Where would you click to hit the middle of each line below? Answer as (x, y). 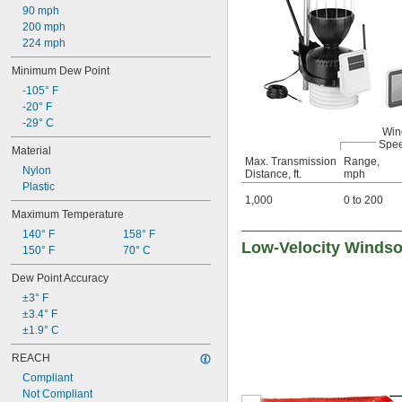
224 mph (44, 43)
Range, (362, 162)
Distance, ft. (273, 175)
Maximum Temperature (68, 214)
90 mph (41, 11)
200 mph (44, 27)
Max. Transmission (291, 162)
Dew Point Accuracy (60, 278)
